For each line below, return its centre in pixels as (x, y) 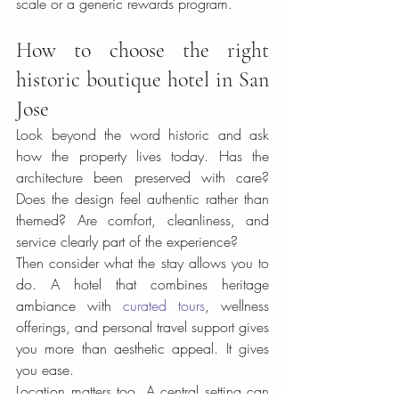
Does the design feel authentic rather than (142, 199)
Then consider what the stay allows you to (142, 263)
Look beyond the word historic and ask (142, 134)
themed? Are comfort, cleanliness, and (142, 220)
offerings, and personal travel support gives (142, 327)
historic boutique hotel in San (142, 80)
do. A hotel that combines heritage (142, 284)
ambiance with (69, 305)
